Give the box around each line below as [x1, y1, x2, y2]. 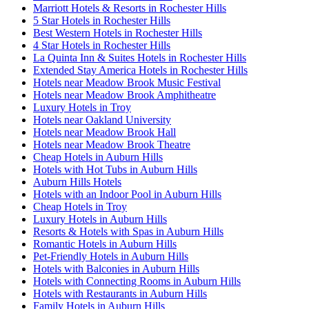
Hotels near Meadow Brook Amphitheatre [33, 89, 216, 101]
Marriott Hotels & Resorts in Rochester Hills [33, 2, 226, 14]
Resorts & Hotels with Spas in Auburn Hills [33, 226, 223, 238]
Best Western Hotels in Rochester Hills [33, 27, 202, 39]
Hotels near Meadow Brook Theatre [33, 139, 190, 151]
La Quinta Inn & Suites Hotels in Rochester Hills [33, 52, 246, 64]
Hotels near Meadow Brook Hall [33, 126, 176, 139]
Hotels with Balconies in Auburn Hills [33, 263, 199, 275]
